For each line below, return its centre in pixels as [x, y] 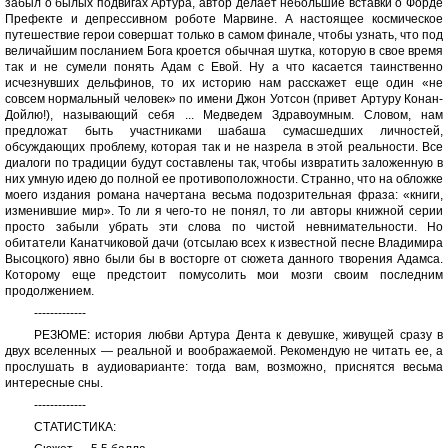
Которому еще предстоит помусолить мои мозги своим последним [224, 275]
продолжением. [49, 291]
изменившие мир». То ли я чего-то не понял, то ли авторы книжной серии [224, 211]
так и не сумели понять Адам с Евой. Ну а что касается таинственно [224, 67]
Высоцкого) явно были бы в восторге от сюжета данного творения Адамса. [224, 259]
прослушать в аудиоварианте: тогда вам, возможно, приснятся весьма [224, 367]
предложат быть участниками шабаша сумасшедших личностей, [224, 131]
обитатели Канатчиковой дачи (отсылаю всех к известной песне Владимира [224, 243]
